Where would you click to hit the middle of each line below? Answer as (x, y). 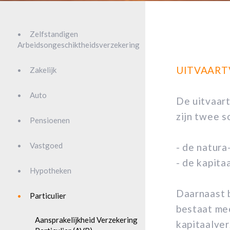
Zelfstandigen (54, 34)
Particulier (48, 196)
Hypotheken (51, 170)
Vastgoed (46, 145)
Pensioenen (50, 120)
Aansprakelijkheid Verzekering (86, 220)
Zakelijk (43, 70)
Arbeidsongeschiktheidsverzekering (79, 45)
